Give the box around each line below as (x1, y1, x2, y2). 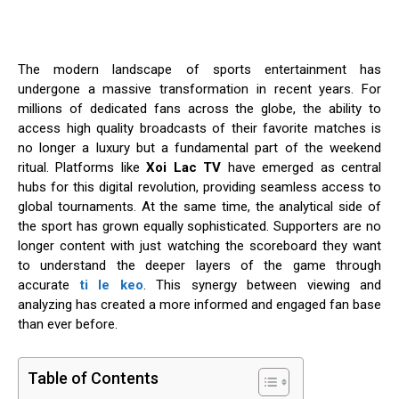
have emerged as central (221, 159, 382, 176)
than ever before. (18, 316, 118, 333)
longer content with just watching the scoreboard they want (18, 238, 381, 255)
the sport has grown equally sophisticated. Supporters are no (18, 218, 381, 235)
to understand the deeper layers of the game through (18, 257, 381, 274)
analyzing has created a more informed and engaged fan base (18, 297, 381, 313)
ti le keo (79, 277, 143, 294)
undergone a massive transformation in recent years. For (18, 81, 381, 98)
